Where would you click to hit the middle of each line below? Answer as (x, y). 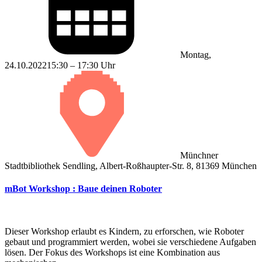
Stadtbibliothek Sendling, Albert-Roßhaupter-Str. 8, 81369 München (131, 166)
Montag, (196, 54)
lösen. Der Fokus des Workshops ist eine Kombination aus (112, 253)
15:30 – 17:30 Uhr (81, 65)
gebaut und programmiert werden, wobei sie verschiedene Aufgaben (130, 242)
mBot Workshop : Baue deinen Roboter (83, 189)
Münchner (199, 155)
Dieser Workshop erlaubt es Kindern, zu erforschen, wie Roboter (124, 232)
